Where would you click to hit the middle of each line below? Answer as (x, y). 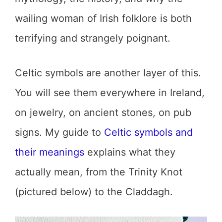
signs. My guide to (59, 132)
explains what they (130, 152)
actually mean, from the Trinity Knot (99, 172)
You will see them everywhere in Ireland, (110, 93)
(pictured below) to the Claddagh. (94, 192)
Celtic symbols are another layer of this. (108, 73)
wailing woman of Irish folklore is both (103, 18)
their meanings (50, 152)
